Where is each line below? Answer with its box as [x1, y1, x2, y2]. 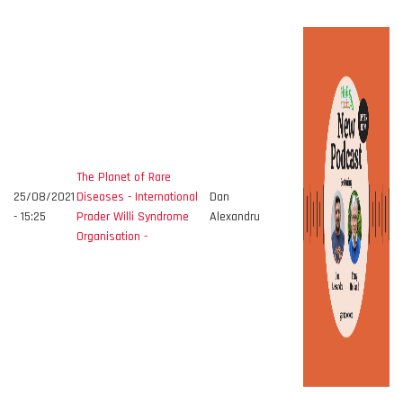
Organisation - [76, 228, 148, 245]
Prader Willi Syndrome [76, 209, 189, 225]
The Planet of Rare [76, 169, 171, 185]
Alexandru [210, 209, 260, 225]
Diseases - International [76, 189, 198, 205]
